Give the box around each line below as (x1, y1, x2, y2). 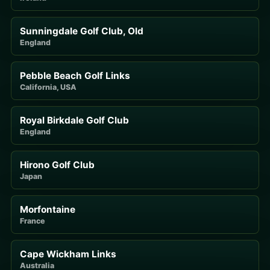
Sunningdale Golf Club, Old (20, 25, 143, 37)
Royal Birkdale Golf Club (20, 114, 129, 126)
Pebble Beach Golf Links (20, 69, 130, 81)
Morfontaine (20, 203, 75, 215)
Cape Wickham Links (20, 248, 116, 260)
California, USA (20, 82, 77, 92)
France (20, 216, 45, 225)
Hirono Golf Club (20, 159, 95, 171)
